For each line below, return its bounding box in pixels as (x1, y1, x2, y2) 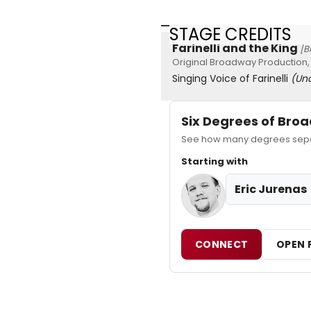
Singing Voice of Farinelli (172, 72, 291, 86)
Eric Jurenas (235, 181, 307, 198)
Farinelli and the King (172, 40, 298, 57)
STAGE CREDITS (169, 22, 292, 46)
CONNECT (195, 237, 249, 252)
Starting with (181, 155, 248, 169)
